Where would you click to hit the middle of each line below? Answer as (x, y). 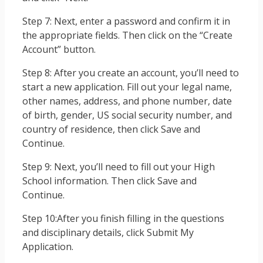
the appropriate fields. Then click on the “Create (127, 35)
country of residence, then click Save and (111, 129)
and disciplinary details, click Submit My (108, 232)
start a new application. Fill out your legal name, (127, 87)
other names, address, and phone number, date (127, 101)
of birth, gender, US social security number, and (127, 115)
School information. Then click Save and (109, 181)
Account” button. (59, 49)
